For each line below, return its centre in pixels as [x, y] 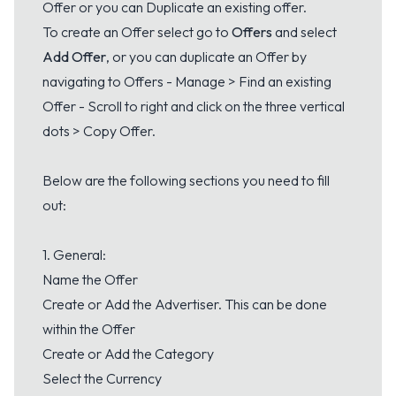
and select [305, 31]
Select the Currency [102, 378]
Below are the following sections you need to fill [186, 180]
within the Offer [89, 328]
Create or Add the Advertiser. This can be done [185, 304]
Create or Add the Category [128, 353]
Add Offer [74, 56]
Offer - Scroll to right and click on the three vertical [194, 106]
